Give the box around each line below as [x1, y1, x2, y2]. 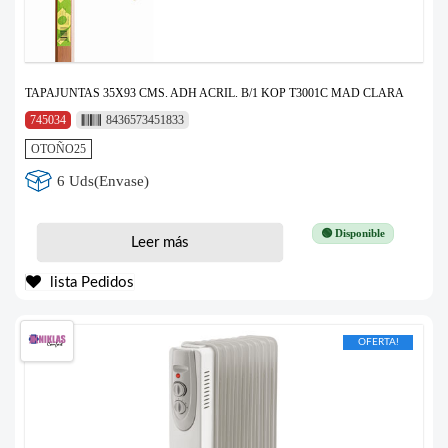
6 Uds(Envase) [57, 172, 150, 189]
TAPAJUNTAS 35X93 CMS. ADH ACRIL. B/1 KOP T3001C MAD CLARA [25, 86, 404, 100]
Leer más [130, 235, 189, 250]
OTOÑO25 [31, 142, 86, 156]
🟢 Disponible [320, 227, 385, 239]
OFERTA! [357, 337, 399, 347]
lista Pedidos [46, 275, 134, 290]
